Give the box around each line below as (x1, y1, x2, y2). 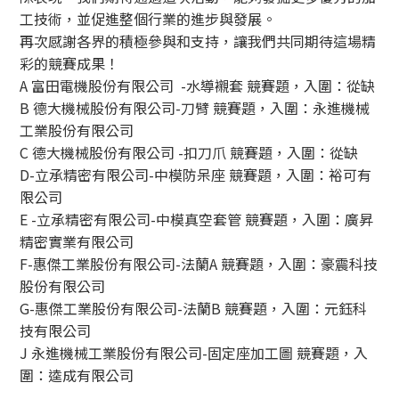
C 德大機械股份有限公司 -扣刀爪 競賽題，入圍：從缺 (20, 141, 359, 163)
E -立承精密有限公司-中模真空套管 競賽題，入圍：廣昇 (20, 208, 374, 230)
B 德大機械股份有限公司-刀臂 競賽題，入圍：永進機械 (20, 96, 370, 118)
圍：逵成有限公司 (20, 363, 134, 386)
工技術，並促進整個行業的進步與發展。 (20, 7, 277, 29)
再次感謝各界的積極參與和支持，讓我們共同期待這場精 (20, 29, 377, 52)
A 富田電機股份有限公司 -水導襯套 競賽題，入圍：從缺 (20, 74, 376, 96)
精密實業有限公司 (20, 230, 134, 252)
